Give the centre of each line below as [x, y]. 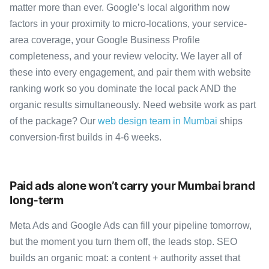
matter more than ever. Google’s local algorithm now [120, 7]
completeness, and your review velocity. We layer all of [125, 56]
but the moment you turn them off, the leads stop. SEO [123, 241]
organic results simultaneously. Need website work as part [133, 104]
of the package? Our [54, 121]
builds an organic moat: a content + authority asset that [125, 258]
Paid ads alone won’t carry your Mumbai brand [132, 186]
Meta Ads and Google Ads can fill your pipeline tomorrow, [131, 225]
